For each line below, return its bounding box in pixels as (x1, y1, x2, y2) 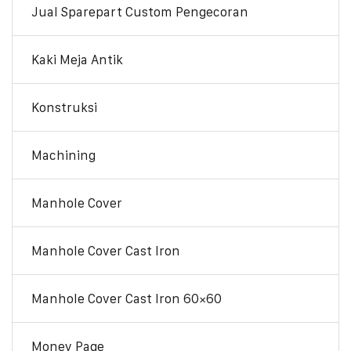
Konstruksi (31, 99, 97, 115)
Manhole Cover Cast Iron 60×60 (31, 290, 222, 306)
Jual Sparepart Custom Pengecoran (31, 3, 248, 20)
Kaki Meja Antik (31, 51, 123, 67)
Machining (31, 147, 96, 163)
